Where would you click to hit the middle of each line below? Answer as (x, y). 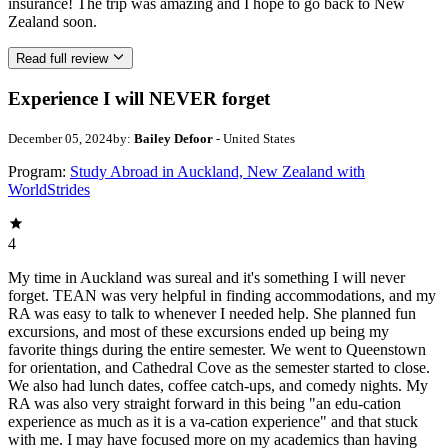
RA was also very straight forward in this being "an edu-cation (204, 403)
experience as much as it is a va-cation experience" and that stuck (213, 421)
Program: (37, 171)
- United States (254, 138)
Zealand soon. (52, 21)
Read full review (62, 59)
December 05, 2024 (60, 138)
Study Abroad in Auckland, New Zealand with (217, 171)
